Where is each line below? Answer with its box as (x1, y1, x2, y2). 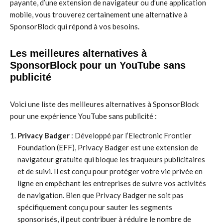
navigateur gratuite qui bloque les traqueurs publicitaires (17, 155, 205, 164)
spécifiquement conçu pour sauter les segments (17, 203, 172, 212)
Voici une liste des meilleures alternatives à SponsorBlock (10, 100, 199, 109)
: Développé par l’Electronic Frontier (70, 131, 192, 140)
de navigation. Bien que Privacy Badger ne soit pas (17, 191, 184, 200)
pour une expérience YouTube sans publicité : (10, 111, 157, 120)
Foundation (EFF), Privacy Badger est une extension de (17, 143, 198, 152)
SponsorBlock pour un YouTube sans (10, 60, 186, 71)
